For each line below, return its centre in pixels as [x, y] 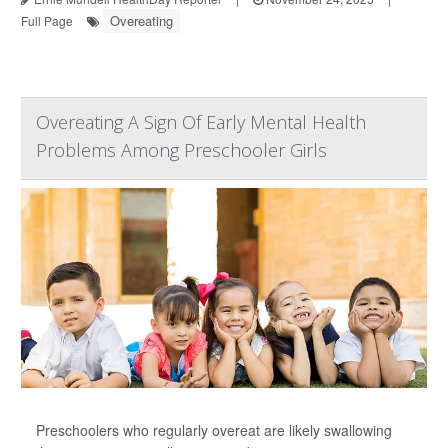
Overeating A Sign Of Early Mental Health [201, 122]
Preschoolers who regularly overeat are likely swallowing [214, 430]
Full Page [47, 20]
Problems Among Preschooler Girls [181, 150]
